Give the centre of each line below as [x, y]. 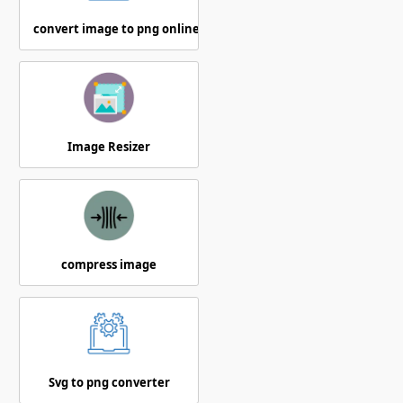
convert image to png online [116, 28]
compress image [109, 264]
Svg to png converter [109, 382]
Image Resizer [109, 146]
